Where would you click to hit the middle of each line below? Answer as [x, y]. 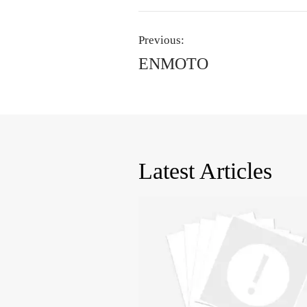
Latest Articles [205, 171]
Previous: [161, 40]
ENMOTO [173, 64]
